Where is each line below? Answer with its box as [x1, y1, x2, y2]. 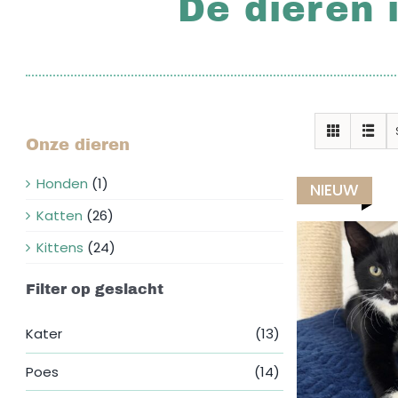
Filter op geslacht [26, 281, 164, 297]
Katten [36, 205, 84, 225]
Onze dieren [26, 135, 131, 154]
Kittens [36, 237, 84, 257]
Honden [36, 173, 89, 193]
